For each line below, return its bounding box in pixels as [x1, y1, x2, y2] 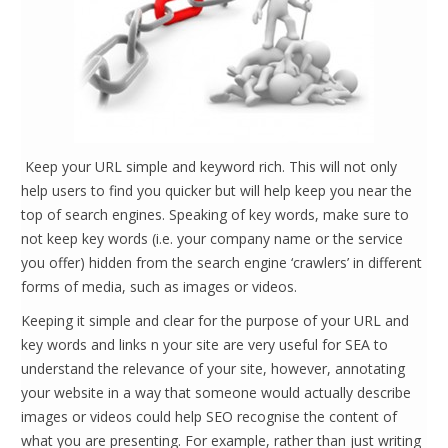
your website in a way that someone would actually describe [21, 383, 411, 402]
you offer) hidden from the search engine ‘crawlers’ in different [21, 253, 422, 272]
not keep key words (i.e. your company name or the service [21, 229, 403, 248]
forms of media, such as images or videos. [21, 277, 297, 296]
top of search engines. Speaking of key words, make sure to [21, 205, 409, 224]
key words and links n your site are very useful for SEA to [21, 335, 388, 354]
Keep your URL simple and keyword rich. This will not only [21, 157, 397, 176]
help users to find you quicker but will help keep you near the [21, 181, 412, 200]
